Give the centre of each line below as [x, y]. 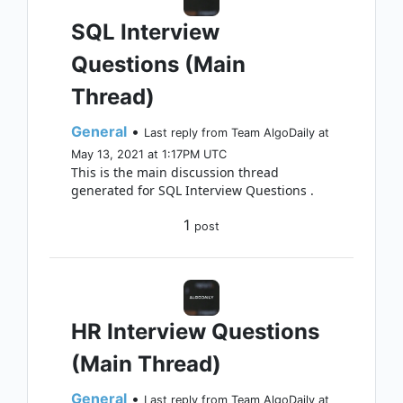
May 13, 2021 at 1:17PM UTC [149, 154]
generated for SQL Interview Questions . [193, 190]
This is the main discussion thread [175, 172]
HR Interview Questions [195, 331]
